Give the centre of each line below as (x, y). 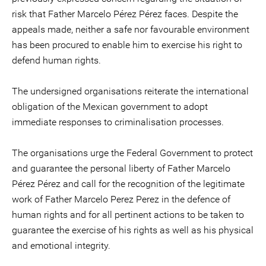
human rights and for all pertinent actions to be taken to (128, 214)
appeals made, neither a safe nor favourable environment (131, 29)
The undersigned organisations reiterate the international (130, 91)
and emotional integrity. (61, 245)
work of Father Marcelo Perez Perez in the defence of (121, 199)
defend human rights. (56, 60)
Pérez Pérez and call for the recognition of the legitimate (128, 183)
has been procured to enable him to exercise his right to (127, 45)
